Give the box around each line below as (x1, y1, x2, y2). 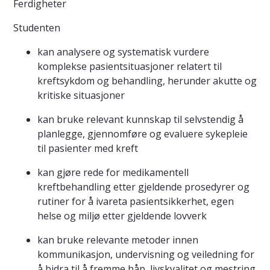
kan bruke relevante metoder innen (37, 233, 198, 247)
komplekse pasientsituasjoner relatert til (37, 60, 222, 74)
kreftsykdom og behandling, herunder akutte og (37, 74, 257, 88)
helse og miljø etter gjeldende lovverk (37, 209, 207, 223)
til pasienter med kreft (37, 142, 138, 155)
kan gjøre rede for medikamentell (37, 166, 189, 180)
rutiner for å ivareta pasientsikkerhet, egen (37, 195, 234, 209)
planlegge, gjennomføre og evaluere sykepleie (37, 127, 248, 141)
